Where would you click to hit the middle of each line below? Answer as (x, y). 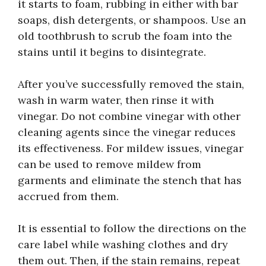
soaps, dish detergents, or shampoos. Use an (132, 20)
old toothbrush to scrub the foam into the (125, 36)
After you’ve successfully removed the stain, (131, 84)
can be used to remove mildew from (110, 164)
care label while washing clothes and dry (123, 244)
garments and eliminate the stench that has (130, 180)
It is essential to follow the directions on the (132, 228)
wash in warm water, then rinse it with (116, 100)
